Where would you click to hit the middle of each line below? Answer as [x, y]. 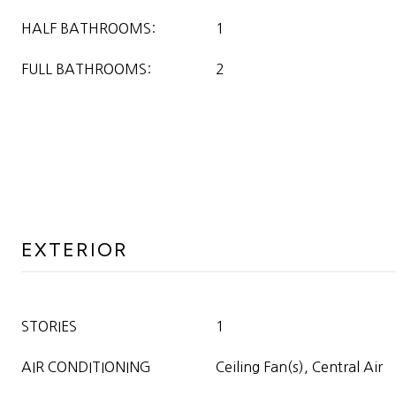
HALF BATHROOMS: [88, 28]
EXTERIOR [75, 250]
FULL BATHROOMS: [86, 69]
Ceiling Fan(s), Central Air [299, 367]
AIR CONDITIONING [86, 367]
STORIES [49, 326]
